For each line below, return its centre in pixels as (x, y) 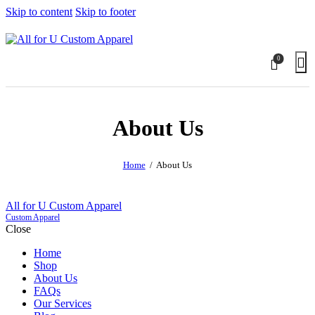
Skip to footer (105, 12)
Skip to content (39, 12)
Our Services (63, 304)
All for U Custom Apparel (64, 206)
